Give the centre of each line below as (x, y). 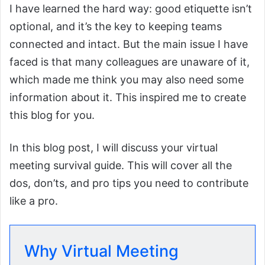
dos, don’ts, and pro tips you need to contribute (129, 183)
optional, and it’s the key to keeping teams (116, 27)
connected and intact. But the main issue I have (129, 44)
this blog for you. (52, 115)
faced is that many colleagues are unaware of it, (130, 62)
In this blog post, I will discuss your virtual (114, 148)
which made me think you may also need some (127, 80)
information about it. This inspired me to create (128, 98)
